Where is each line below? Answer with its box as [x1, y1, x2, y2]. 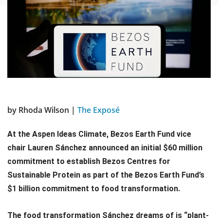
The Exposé [77, 105, 120, 115]
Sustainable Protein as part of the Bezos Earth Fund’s [7, 170, 204, 180]
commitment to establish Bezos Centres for [7, 157, 170, 166]
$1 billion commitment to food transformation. [7, 184, 180, 193]
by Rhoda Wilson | [7, 105, 77, 115]
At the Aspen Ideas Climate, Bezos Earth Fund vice [7, 129, 191, 139]
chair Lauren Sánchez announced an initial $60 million [7, 143, 202, 152]
